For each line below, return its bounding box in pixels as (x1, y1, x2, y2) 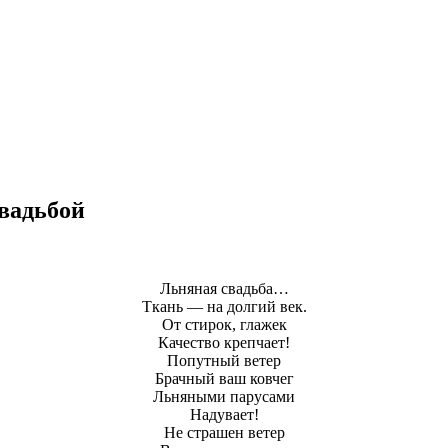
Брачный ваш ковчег (154, 369, 294, 387)
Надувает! (189, 405, 259, 423)
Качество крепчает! (158, 333, 290, 351)
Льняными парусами (153, 387, 295, 405)
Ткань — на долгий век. (141, 297, 307, 315)
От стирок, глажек (161, 315, 287, 333)
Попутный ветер (167, 351, 281, 369)
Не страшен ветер (163, 423, 285, 441)
